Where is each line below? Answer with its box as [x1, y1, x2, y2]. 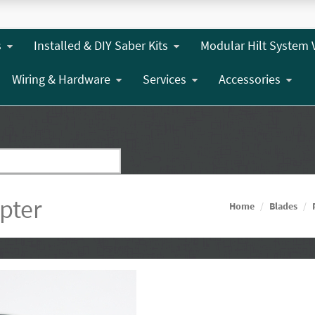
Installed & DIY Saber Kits [33, 37, 168, 53]
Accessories [218, 71, 281, 87]
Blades [269, 200, 297, 212]
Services [142, 71, 186, 87]
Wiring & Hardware [11, 71, 110, 87]
